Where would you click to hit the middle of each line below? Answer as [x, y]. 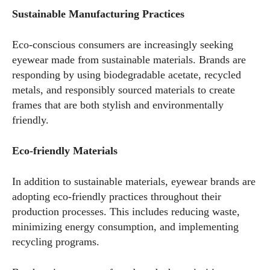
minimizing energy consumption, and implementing [125, 227]
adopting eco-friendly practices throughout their [117, 196]
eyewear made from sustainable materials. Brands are [129, 60]
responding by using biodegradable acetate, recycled [127, 75]
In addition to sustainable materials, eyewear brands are [134, 181]
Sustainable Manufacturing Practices [98, 14]
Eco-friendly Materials [65, 151]
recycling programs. [56, 242]
